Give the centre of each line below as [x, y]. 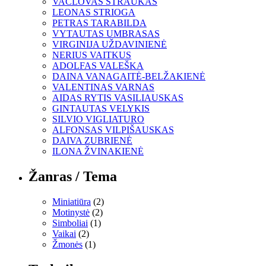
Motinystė [71, 213]
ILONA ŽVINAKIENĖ [98, 151]
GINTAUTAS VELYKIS [101, 109]
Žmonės [67, 245]
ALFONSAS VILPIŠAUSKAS [113, 130]
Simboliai [70, 223]
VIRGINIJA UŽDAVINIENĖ [110, 45]
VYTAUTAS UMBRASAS [106, 34]
